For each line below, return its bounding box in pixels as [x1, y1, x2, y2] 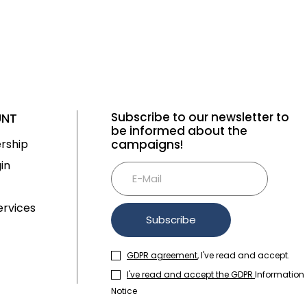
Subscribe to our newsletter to [111, 108, 289, 125]
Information [255, 268, 304, 280]
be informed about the [111, 122, 247, 139]
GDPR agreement [127, 249, 197, 261]
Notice [111, 284, 137, 297]
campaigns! [111, 136, 183, 153]
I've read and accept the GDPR [127, 268, 255, 280]
